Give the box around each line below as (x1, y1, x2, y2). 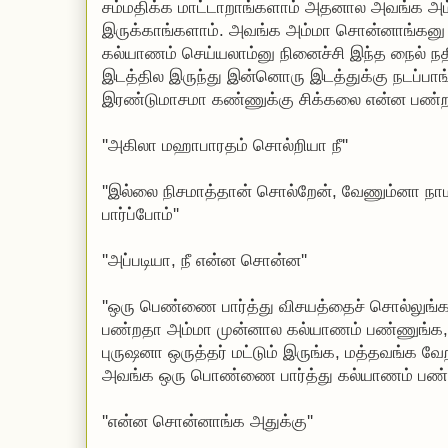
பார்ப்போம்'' (102, 205, 179, 224)
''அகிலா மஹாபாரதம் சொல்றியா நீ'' (102, 136, 348, 155)
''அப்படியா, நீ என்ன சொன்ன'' (102, 251, 307, 270)
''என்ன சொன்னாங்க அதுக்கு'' (102, 412, 313, 431)
